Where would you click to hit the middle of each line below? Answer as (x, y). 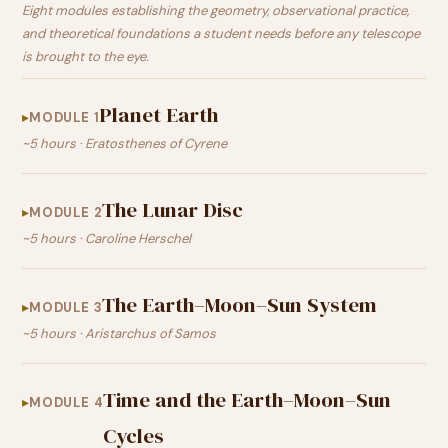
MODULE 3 (66, 307)
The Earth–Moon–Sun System (240, 304)
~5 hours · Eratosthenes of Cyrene (124, 143)
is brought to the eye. (85, 56)
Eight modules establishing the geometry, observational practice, (215, 10)
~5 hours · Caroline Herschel (106, 238)
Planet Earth (159, 114)
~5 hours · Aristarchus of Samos (119, 333)
